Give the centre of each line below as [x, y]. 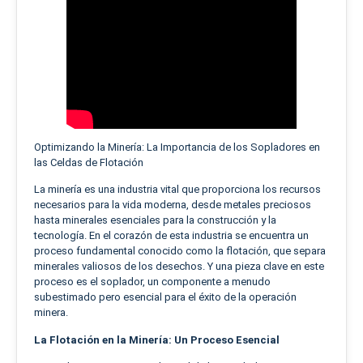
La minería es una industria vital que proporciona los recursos [177, 190]
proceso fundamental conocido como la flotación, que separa [180, 251]
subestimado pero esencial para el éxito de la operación [165, 297]
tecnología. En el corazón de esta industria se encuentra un [171, 236]
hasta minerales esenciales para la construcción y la [155, 220]
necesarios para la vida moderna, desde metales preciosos [173, 205]
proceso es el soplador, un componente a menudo [152, 282]
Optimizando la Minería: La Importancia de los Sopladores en [177, 147]
